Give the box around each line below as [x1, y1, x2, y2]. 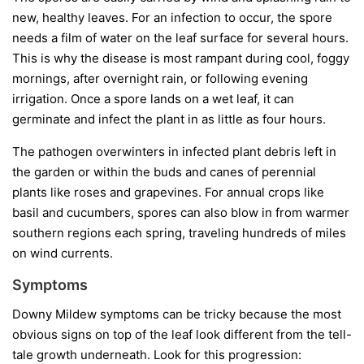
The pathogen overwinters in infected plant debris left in [12, 144, 336, 160]
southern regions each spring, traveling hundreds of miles [12, 225, 346, 241]
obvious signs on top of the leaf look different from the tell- [12, 327, 352, 343]
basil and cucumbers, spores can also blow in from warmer [12, 205, 349, 221]
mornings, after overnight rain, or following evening [12, 71, 308, 87]
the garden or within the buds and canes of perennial [12, 164, 316, 180]
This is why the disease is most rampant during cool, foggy [12, 50, 349, 67]
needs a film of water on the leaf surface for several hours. [12, 30, 349, 46]
